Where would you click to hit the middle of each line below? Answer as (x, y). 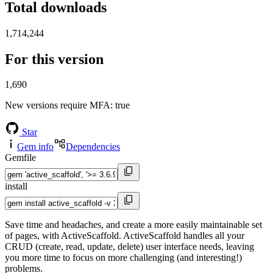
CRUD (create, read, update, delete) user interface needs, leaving (129, 247)
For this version (54, 59)
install (16, 186)
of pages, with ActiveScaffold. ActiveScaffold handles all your (125, 236)
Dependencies (93, 147)
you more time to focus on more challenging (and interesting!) (123, 258)
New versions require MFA (58, 105)
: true (120, 105)
